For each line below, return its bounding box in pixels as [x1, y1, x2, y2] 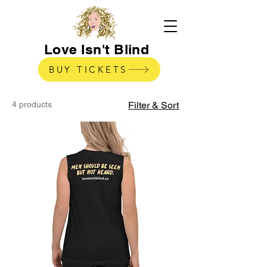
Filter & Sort [128, 100, 179, 111]
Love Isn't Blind [44, 41, 150, 57]
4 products [12, 100, 52, 109]
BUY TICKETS [48, 64, 128, 75]
